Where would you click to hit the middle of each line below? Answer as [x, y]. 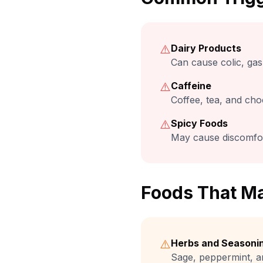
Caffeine [191, 86]
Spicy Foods [199, 123]
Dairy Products [206, 48]
